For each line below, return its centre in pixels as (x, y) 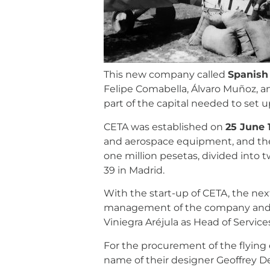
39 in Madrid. (134, 170)
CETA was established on (165, 127)
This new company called (166, 75)
